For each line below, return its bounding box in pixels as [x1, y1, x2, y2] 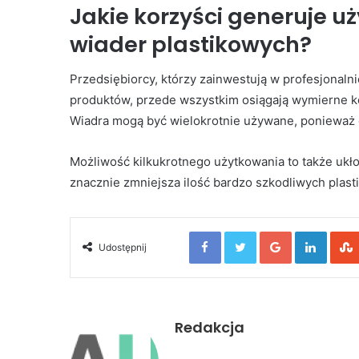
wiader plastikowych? [70, 29, 312, 59]
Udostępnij [99, 241, 147, 254]
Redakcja [175, 317, 244, 338]
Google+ [290, 224, 334, 238]
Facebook [220, 224, 269, 238]
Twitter [255, 224, 291, 238]
